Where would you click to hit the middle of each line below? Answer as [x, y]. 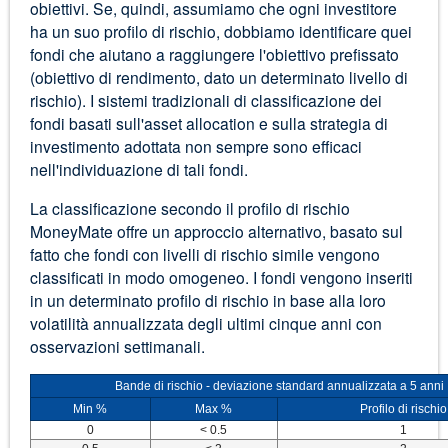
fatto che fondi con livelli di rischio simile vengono [204, 253]
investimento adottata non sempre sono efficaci [195, 146]
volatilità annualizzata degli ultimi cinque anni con [205, 322]
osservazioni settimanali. [117, 345]
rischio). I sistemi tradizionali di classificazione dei [205, 100]
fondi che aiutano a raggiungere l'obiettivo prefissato [214, 54]
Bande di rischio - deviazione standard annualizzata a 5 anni [280, 385]
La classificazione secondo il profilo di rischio [189, 207]
